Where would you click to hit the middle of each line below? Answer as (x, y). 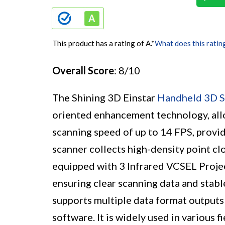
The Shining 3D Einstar (105, 97)
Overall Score (83, 70)
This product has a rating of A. (102, 43)
